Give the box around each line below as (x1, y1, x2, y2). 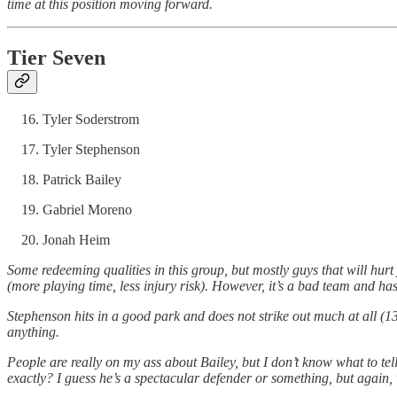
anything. (7, 324, 59, 340)
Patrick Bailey (43, 172, 121, 188)
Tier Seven (7, 46, 105, 70)
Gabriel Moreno (43, 202, 132, 218)
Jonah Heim (43, 232, 110, 248)
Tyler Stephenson (43, 142, 140, 158)
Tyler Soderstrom (43, 112, 139, 128)
